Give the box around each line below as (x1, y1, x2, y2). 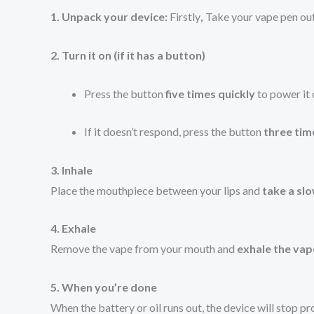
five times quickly (165, 86, 255, 100)
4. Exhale (50, 221, 96, 235)
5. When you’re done (50, 280, 157, 294)
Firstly (170, 10, 200, 24)
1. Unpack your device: (50, 10, 170, 24)
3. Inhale (50, 163, 93, 177)
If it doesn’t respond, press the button (84, 125, 264, 139)
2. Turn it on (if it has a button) (50, 48, 205, 62)
